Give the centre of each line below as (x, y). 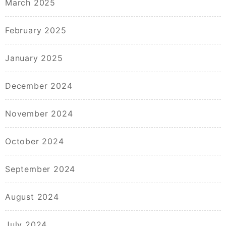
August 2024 (32, 197)
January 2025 (34, 58)
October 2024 (35, 142)
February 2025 (36, 31)
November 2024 (39, 114)
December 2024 (39, 86)
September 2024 (40, 169)
